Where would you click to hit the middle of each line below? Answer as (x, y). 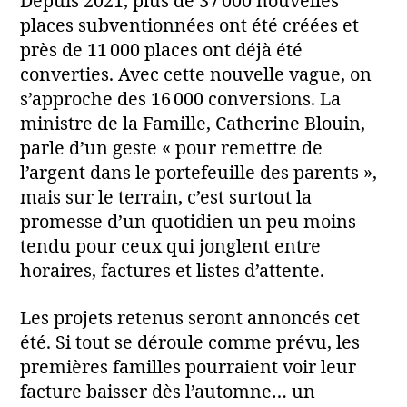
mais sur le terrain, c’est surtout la (166, 199)
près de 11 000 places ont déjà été (161, 51)
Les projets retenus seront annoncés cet (190, 318)
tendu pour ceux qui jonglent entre (170, 248)
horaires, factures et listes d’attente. (172, 272)
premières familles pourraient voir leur (188, 367)
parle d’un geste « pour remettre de (171, 149)
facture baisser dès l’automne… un (168, 392)
